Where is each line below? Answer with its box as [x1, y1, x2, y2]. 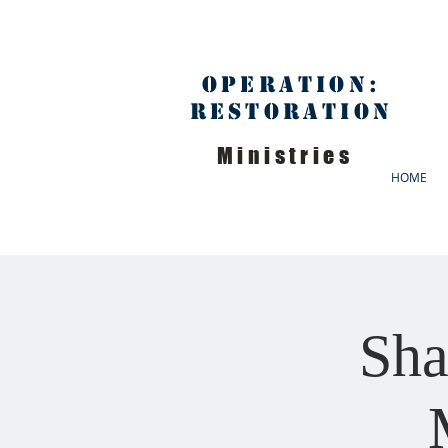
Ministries [217, 142, 353, 169]
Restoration [189, 98, 394, 125]
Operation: [202, 71, 381, 98]
